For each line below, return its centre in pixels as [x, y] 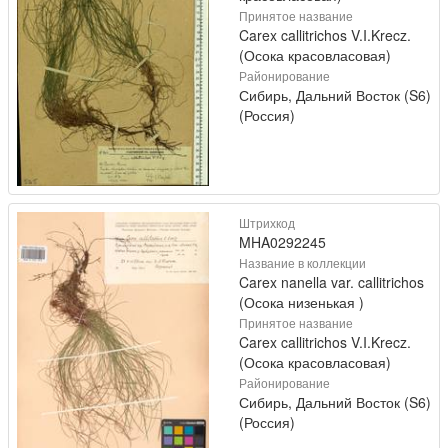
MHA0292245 [282, 242]
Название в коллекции [302, 263]
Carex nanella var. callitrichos [331, 282]
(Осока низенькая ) [301, 302]
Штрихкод [267, 223]
